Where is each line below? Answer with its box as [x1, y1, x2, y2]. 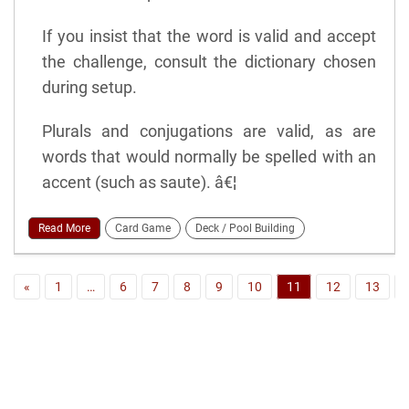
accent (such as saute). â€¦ [42, 173, 236, 193]
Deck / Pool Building [195, 222, 295, 236]
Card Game [115, 222, 171, 236]
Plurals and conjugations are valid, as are [42, 121, 376, 142]
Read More [38, 222, 90, 236]
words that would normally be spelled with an [42, 147, 376, 167]
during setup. [42, 78, 137, 98]
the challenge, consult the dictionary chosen [42, 52, 376, 72]
